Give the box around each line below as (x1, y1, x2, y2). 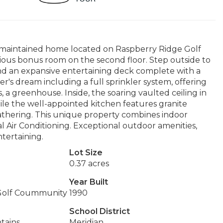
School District (69, 207, 130, 216)
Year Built (69, 177, 108, 187)
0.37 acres (69, 159, 109, 168)
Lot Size (69, 148, 103, 157)
